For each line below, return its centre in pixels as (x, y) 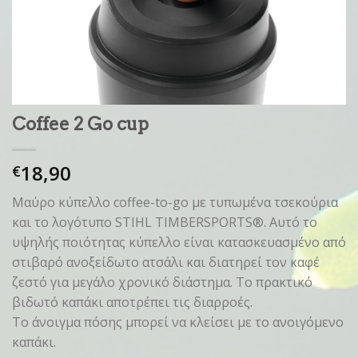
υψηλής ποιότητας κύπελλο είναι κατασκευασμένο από (179, 242)
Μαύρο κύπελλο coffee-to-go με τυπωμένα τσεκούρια (175, 202)
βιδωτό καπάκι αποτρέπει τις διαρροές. (132, 302)
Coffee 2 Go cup (80, 123)
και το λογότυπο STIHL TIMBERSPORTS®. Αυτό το (165, 222)
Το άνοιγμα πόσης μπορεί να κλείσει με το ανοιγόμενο (178, 322)
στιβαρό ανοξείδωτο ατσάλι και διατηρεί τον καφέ (166, 262)
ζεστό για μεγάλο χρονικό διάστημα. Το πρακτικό (162, 282)
